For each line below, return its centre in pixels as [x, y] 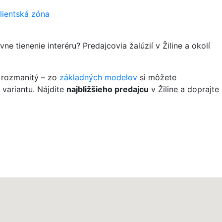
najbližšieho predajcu [108, 89]
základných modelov [98, 77]
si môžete [157, 77]
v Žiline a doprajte [184, 89]
